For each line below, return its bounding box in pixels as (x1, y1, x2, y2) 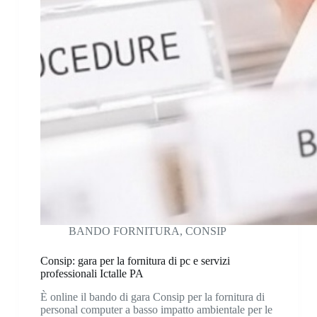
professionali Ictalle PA (40, 267, 144, 280)
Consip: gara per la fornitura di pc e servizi (40, 255, 230, 267)
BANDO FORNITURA (68, 225, 180, 238)
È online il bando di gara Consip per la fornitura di (40, 291, 265, 304)
